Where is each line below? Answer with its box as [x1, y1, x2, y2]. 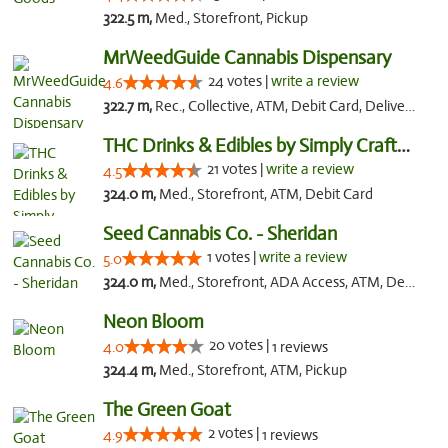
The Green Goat [102, 398, 231, 421]
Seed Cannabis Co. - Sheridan [102, 222, 337, 245]
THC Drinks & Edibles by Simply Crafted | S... [396, 134, 410, 157]
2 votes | [207, 424, 262, 442]
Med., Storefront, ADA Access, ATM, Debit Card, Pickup [158, 273, 405, 291]
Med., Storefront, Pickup [154, 9, 308, 27]
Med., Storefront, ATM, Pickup [158, 361, 347, 379]
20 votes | [208, 336, 272, 354]
